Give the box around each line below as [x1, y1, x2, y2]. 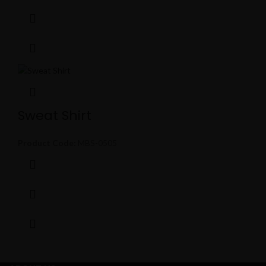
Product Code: [18, 137, 76, 148]
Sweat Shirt [18, 106, 91, 125]
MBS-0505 [76, 137, 117, 148]
